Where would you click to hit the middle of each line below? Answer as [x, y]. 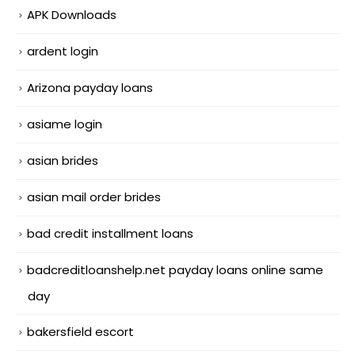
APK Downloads [72, 15]
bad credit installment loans [110, 233]
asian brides [63, 160]
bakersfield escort [80, 331]
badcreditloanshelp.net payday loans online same [175, 269]
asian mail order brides [94, 197]
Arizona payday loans [90, 88]
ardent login [63, 52]
